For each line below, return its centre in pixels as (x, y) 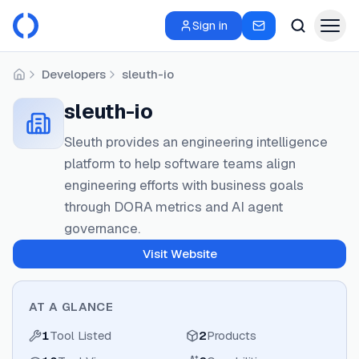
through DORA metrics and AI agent (173, 207)
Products (232, 335)
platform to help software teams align (180, 163)
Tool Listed (81, 335)
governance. (102, 228)
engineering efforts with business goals (184, 185)
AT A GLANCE (71, 307)
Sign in (210, 25)
